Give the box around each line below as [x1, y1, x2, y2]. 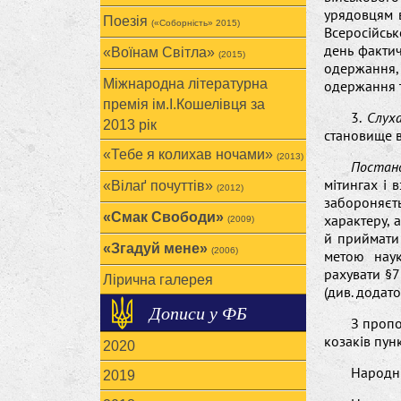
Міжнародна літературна [103, 76, 268, 91]
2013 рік [103, 117, 157, 132]
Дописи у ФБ [149, 301, 247, 324]
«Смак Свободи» [103, 209, 227, 225]
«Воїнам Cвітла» [103, 45, 218, 60]
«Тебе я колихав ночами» [103, 147, 277, 162]
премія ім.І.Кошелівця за [103, 97, 265, 112]
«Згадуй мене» [103, 241, 211, 256]
